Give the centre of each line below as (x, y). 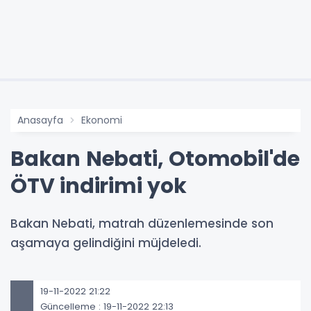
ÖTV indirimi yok (99, 186)
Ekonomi (102, 120)
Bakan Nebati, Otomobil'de (155, 159)
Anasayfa (40, 120)
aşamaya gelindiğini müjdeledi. (106, 243)
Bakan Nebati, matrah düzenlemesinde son (142, 223)
